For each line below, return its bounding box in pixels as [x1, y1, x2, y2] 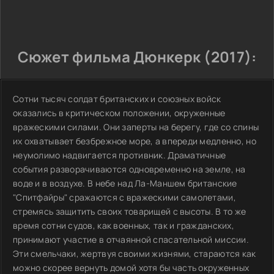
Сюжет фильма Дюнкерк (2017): [17, 46, 257, 67]
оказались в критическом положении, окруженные [13, 107, 226, 119]
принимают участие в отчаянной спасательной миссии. [13, 234, 249, 245]
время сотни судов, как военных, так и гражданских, [13, 220, 234, 231]
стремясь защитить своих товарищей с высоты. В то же [13, 206, 246, 217]
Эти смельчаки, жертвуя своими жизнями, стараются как [13, 248, 256, 259]
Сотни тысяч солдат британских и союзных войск [13, 93, 221, 105]
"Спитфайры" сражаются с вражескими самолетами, [13, 191, 236, 203]
